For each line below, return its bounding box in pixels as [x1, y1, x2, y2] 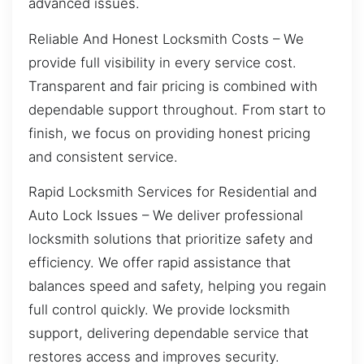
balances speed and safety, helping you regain [28, 277, 327, 294]
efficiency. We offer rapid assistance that [28, 253, 291, 271]
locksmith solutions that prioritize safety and [28, 230, 313, 247]
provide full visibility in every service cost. [28, 54, 297, 71]
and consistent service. [28, 148, 178, 165]
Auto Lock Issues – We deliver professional [28, 206, 303, 223]
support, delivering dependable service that [28, 324, 309, 341]
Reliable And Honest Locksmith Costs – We [28, 30, 304, 47]
